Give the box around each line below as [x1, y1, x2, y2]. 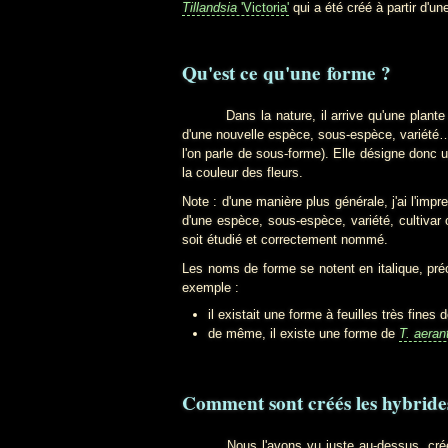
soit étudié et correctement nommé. [182, 231, 388, 247]
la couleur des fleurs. [182, 164, 303, 180]
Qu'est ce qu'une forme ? [182, 58, 391, 87]
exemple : [182, 280, 239, 296]
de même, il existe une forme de [207, 325, 399, 341]
